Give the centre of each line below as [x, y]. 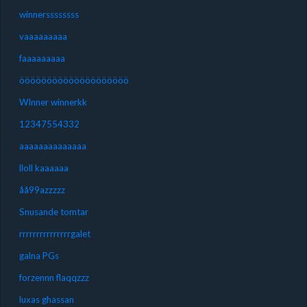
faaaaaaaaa [42, 58]
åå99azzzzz [42, 189]
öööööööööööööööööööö [74, 80]
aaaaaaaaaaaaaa [52, 146]
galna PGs [39, 255]
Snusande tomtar [53, 211]
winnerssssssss [49, 14]
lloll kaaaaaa [44, 168]
